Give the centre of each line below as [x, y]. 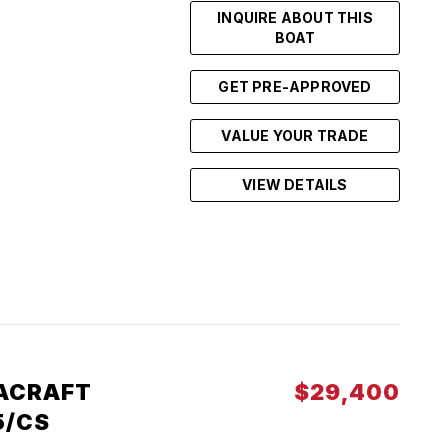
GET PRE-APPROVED [295, 86]
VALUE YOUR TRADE [295, 135]
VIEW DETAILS [295, 184]
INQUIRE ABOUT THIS [295, 17]
